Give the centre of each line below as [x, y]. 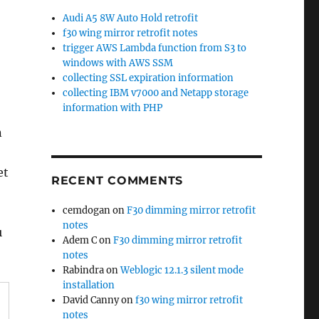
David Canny [91, 300]
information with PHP [113, 108]
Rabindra [84, 270]
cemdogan [87, 210]
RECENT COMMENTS [117, 181]
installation [89, 285]
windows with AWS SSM [118, 63]
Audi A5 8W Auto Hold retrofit [131, 18]
